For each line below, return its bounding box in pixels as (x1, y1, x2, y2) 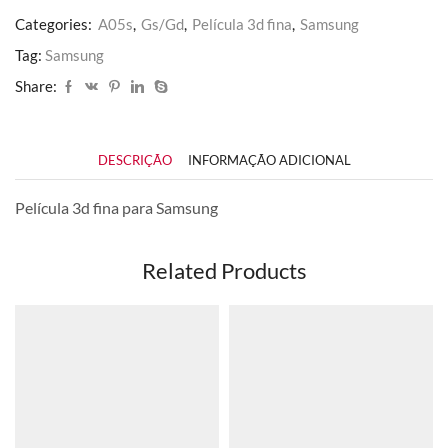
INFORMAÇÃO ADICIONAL (187, 151, 351, 168)
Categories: (15, 14, 95, 33)
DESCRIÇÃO (97, 151, 172, 168)
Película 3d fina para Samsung (15, 197, 218, 217)
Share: (15, 76, 57, 95)
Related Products (141, 257, 307, 285)
